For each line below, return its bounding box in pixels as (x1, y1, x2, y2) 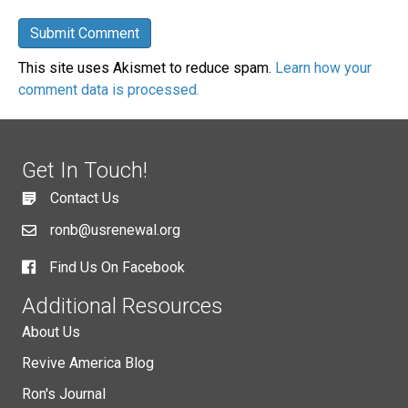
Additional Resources (22, 293, 223, 320)
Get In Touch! (22, 158, 148, 184)
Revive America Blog (22, 354, 154, 372)
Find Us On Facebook (49, 259, 185, 277)
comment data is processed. (18, 81, 199, 99)
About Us (22, 323, 80, 342)
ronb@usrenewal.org (50, 221, 180, 240)
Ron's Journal (22, 385, 106, 403)
